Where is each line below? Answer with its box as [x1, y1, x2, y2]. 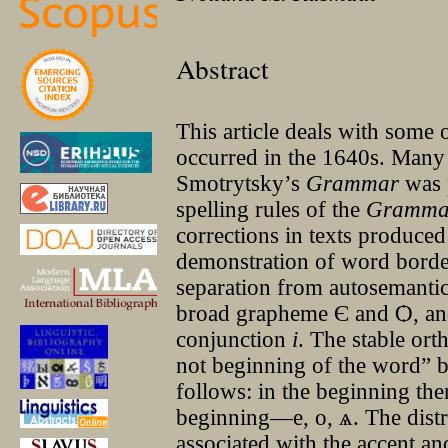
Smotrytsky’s [176, 171, 307, 197]
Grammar [306, 171, 400, 197]
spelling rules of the [176, 197, 367, 223]
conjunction [176, 327, 293, 353]
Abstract [176, 50, 270, 88]
